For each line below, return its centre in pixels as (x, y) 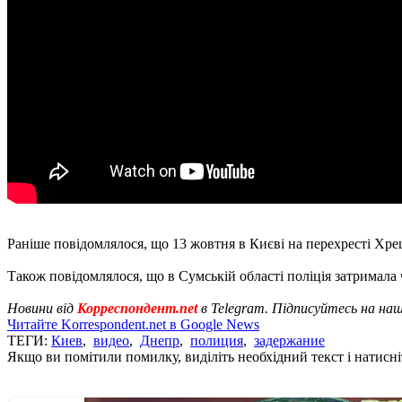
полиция (217, 340)
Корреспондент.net (137, 308)
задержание (289, 340)
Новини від (42, 308)
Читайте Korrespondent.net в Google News (133, 324)
